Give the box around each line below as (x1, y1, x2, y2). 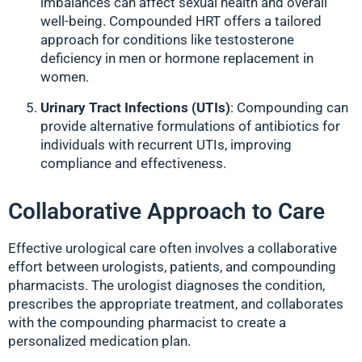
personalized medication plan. (8, 333, 191, 349)
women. (40, 69, 89, 86)
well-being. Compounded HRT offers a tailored (40, 13, 322, 30)
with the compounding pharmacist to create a (8, 314, 286, 330)
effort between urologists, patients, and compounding (8, 259, 336, 275)
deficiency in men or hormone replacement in (40, 50, 314, 67)
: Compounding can (230, 99, 348, 116)
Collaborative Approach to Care (8, 198, 325, 225)
